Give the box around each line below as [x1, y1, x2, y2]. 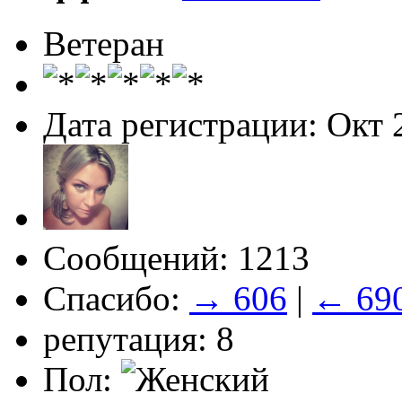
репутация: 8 [43, 319, 234, 358]
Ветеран [43, 23, 164, 63]
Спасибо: [43, 278, 189, 318]
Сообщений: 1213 [43, 238, 310, 277]
